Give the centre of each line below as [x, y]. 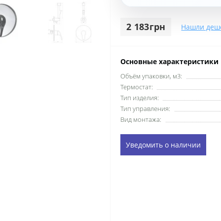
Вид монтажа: [141, 119]
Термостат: [137, 87]
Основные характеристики [169, 61]
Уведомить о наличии [163, 145]
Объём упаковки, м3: [151, 76]
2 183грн [146, 26]
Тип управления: [145, 108]
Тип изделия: [140, 97]
